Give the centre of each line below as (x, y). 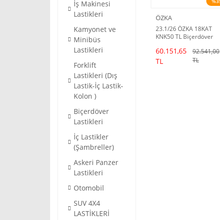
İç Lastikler (91, 137)
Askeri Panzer (96, 162)
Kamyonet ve (95, 29)
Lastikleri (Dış (96, 75)
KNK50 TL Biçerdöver (184, 37)
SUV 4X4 (87, 203)
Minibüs (87, 40)
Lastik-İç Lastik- (98, 86)
